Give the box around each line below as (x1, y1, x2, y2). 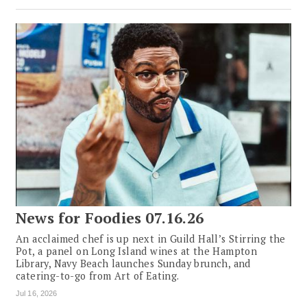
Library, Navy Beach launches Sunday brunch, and (16, 256, 251, 270)
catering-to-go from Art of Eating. (16, 269, 180, 282)
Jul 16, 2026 (16, 288, 58, 297)
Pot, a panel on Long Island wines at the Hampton (16, 244, 258, 258)
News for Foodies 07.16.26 (16, 208, 204, 228)
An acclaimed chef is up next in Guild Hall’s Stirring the (16, 232, 286, 245)
